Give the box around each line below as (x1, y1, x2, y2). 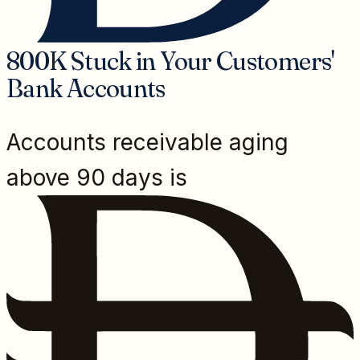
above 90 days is (6, 163, 187, 191)
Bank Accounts (6, 72, 166, 104)
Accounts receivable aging (6, 128, 288, 156)
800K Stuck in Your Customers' (6, 44, 335, 76)
